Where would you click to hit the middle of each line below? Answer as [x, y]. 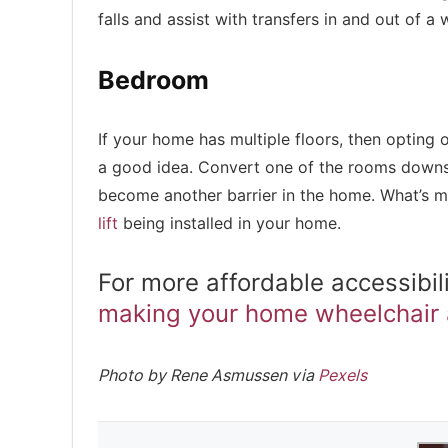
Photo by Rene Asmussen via [208, 375]
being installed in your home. [229, 223]
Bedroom [156, 80]
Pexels [342, 375]
